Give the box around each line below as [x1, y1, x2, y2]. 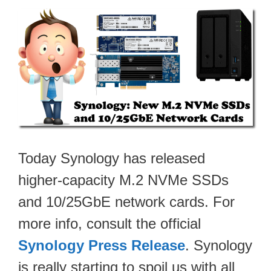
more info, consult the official [18, 215, 201, 232]
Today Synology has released [18, 149, 205, 166]
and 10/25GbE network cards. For [18, 193, 235, 210]
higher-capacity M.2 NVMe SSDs [18, 171, 229, 188]
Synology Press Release [18, 237, 185, 253]
